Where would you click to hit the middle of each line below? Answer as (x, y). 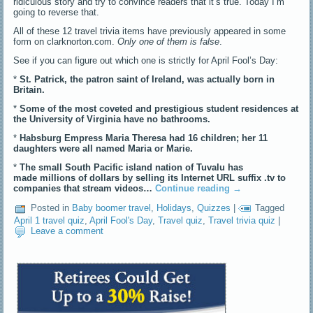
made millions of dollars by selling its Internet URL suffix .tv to (150, 177)
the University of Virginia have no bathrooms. (112, 119)
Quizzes (214, 208)
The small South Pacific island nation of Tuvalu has (132, 167)
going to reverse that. (57, 12)
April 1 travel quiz (50, 220)
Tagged (270, 208)
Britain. (29, 89)
